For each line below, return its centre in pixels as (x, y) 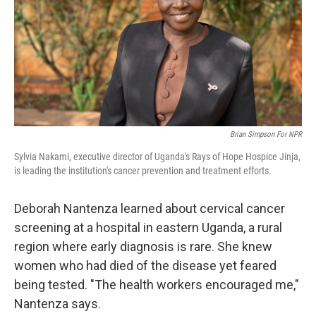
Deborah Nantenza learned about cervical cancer (150, 208)
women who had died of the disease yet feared (145, 266)
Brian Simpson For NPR (266, 134)
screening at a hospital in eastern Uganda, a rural (148, 227)
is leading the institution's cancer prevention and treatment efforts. (143, 171)
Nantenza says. (57, 304)
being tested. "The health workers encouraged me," (157, 285)
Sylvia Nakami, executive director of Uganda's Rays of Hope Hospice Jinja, (157, 157)
